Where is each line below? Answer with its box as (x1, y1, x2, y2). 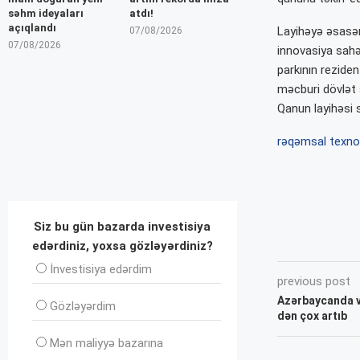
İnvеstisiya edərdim (50, 261, 152, 276)
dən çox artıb (276, 309, 347, 322)
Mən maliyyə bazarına (50, 335, 163, 350)
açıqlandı (8, 21, 56, 34)
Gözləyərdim (50, 298, 116, 313)
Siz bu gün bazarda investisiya (34, 219, 211, 234)
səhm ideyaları (8, 6, 84, 19)
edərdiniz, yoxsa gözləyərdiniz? (31, 238, 213, 253)
